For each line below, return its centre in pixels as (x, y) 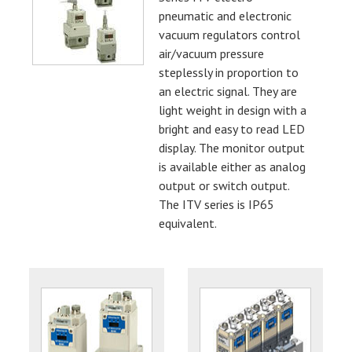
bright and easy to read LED (232, 128)
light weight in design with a (233, 110)
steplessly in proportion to (229, 72)
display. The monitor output (232, 147)
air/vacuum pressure (212, 53)
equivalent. (188, 223)
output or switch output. (224, 185)
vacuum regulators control (230, 34)
